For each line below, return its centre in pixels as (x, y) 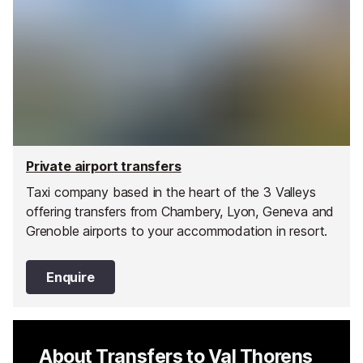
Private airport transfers (104, 167)
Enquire (70, 277)
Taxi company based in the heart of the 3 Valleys (171, 192)
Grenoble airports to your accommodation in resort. (177, 231)
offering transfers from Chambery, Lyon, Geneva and (180, 211)
